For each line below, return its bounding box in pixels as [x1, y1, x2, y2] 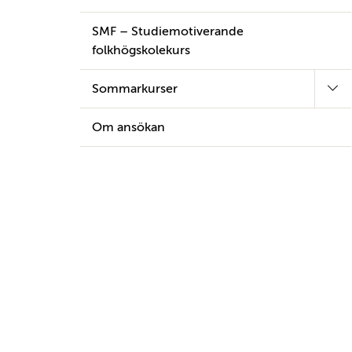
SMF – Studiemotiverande [92, 24, 244, 38]
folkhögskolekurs [92, 43, 190, 57]
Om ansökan [92, 120, 165, 134]
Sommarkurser [92, 82, 178, 96]
